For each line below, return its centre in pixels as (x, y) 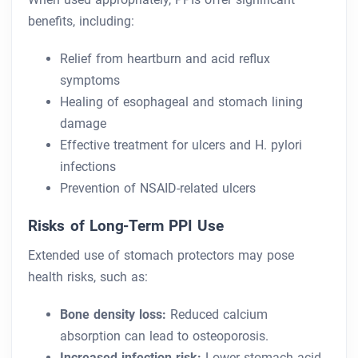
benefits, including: (81, 22)
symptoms (90, 81)
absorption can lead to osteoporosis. (164, 336)
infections (88, 167)
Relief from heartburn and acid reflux (165, 59)
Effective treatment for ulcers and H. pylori (181, 145)
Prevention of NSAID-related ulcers (158, 189)
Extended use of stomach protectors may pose (161, 256)
